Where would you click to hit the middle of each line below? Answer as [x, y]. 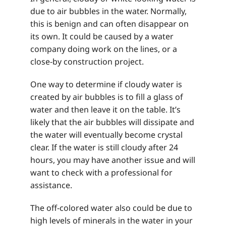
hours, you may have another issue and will [113, 160]
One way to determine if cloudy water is [106, 84]
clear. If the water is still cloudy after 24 [104, 148]
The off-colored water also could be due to [111, 208]
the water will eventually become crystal [106, 135]
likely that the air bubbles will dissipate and [112, 122]
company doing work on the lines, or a [104, 49]
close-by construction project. [87, 62]
